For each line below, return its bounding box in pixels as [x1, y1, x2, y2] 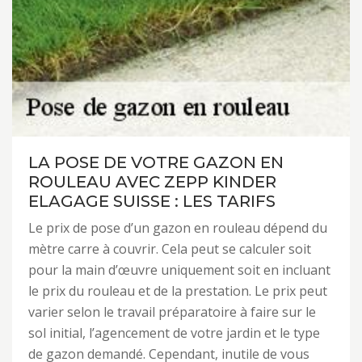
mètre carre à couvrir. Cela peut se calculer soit [28, 240, 311, 258]
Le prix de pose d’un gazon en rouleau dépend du [28, 219, 327, 237]
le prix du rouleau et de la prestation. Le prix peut [28, 282, 327, 300]
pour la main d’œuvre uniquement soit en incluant [28, 261, 330, 279]
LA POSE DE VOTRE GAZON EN [28, 153, 284, 172]
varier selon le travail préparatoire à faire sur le [28, 303, 316, 321]
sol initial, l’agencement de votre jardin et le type [28, 324, 320, 342]
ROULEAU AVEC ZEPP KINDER [28, 172, 276, 192]
